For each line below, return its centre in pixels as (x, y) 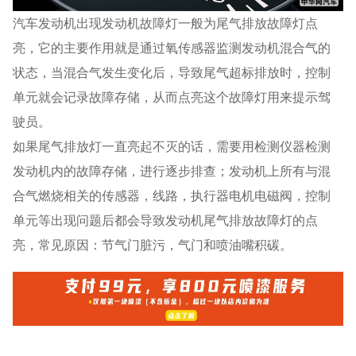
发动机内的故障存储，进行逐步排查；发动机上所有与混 (172, 171)
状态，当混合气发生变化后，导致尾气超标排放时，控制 (172, 73)
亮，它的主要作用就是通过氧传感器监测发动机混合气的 (172, 48)
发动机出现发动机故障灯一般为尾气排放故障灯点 (178, 23)
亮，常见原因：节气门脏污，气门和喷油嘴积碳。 (153, 245)
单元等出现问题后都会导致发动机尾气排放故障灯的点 (166, 221)
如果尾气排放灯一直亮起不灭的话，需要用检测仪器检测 (172, 147)
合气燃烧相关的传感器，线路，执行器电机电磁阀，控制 (172, 196)
